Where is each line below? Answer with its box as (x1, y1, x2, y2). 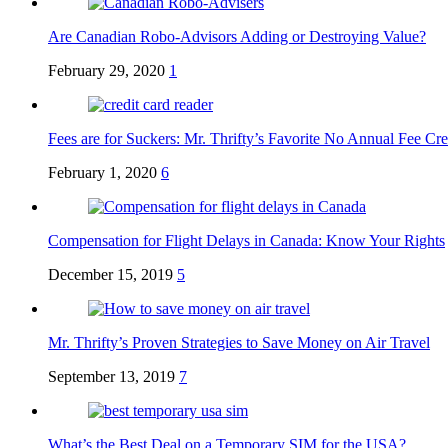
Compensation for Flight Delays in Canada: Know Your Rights (48, 232, 445, 250)
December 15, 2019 (48, 266, 173, 284)
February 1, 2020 (48, 164, 157, 182)
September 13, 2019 (48, 368, 175, 386)
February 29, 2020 (48, 62, 165, 80)
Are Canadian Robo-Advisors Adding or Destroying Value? (48, 28, 426, 46)
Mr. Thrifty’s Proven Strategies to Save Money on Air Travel (48, 334, 430, 352)
